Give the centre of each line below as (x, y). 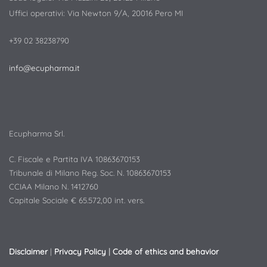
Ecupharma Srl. (37, 133)
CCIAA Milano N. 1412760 (54, 187)
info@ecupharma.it (44, 68)
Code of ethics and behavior (166, 252)
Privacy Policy (80, 252)
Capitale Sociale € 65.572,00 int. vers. (77, 200)
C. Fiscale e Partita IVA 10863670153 (74, 159)
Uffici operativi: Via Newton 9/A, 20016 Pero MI (96, 13)
